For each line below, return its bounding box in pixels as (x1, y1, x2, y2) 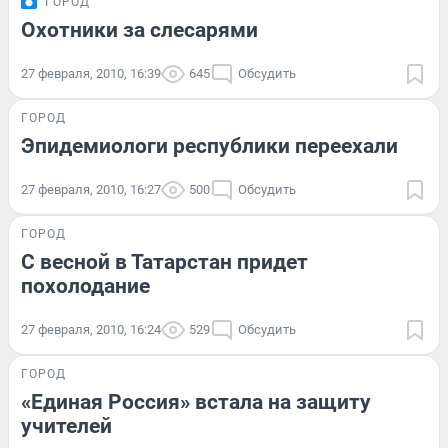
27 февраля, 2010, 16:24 (21, 321, 161, 337)
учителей (21, 413, 112, 438)
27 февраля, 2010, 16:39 (21, 65, 161, 81)
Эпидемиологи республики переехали (21, 133, 398, 158)
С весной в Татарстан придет (21, 249, 308, 274)
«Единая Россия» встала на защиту (21, 389, 371, 414)
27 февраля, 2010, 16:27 (21, 181, 161, 197)
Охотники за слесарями (21, 17, 258, 42)
